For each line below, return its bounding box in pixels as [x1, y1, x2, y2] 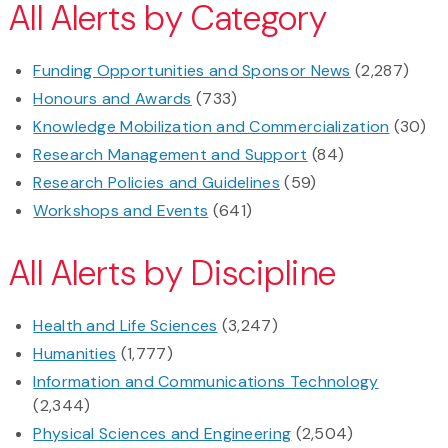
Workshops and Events [33, 200, 209, 222]
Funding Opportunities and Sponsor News [33, 60, 351, 82]
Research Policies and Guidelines [33, 172, 280, 194]
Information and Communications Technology [33, 371, 379, 393]
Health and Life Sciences [33, 315, 218, 337]
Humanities [33, 343, 117, 365]
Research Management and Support [33, 144, 308, 166]
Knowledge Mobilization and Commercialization [33, 116, 390, 138]
